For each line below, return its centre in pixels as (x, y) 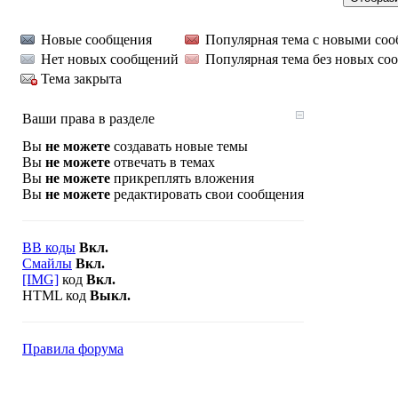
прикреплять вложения (182, 178)
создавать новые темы (179, 146)
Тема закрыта (81, 79)
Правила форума (73, 349)
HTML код (56, 295)
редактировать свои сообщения (207, 194)
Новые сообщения (96, 40)
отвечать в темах (163, 162)
